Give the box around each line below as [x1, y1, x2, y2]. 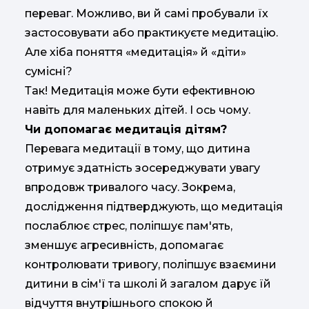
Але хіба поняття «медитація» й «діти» [25, 46, 246, 59]
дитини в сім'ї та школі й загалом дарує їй [25, 277, 271, 291]
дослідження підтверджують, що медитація [25, 200, 283, 214]
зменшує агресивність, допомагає [25, 239, 223, 252]
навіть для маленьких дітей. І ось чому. [25, 103, 250, 117]
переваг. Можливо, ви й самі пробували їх [25, 7, 268, 21]
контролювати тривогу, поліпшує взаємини [25, 258, 277, 272]
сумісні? [25, 65, 72, 79]
